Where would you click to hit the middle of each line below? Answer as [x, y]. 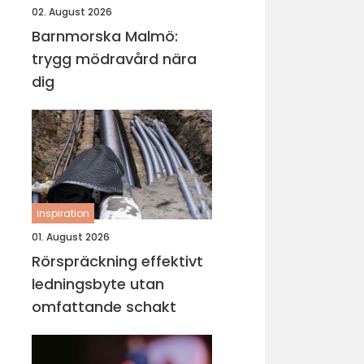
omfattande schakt [104, 307]
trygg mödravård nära [114, 59]
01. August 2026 [71, 237]
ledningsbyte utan [98, 284]
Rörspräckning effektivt [87, 261]
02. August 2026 [72, 12]
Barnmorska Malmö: [105, 36]
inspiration [63, 213]
